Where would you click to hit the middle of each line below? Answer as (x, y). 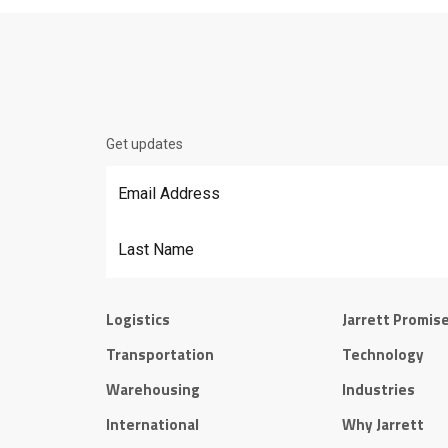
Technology (383, 354)
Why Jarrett (383, 424)
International (152, 424)
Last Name (140, 230)
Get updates (144, 143)
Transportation (160, 354)
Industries (378, 389)
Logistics (138, 319)
